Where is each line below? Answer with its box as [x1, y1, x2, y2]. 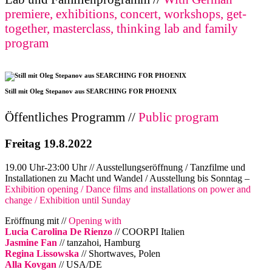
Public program [138, 110, 219, 124]
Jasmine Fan [5, 237, 57, 248]
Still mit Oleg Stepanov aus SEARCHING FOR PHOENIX [5, 87, 177, 95]
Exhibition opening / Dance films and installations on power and [5, 183, 251, 194]
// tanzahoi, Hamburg [57, 237, 140, 248]
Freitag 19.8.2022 [5, 137, 92, 151]
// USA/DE [56, 259, 102, 270]
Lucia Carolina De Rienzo [5, 226, 112, 237]
